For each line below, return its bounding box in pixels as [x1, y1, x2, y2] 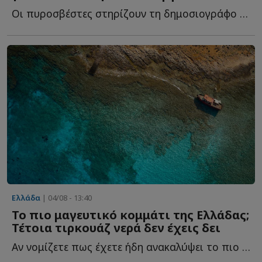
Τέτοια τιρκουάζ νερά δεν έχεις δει [12, 220, 220, 236]
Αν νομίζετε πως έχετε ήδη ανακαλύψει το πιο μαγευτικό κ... [242, 240, 250, 254]
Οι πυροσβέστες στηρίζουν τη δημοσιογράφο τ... [240, 6, 248, 20]
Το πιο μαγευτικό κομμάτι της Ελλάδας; [12, 207, 249, 223]
